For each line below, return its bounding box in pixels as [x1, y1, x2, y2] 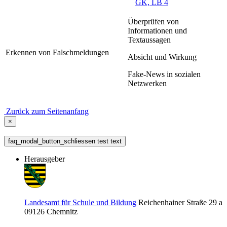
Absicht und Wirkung [128, 52, 197, 61]
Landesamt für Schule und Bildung [24, 198, 136, 207]
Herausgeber [24, 154, 65, 163]
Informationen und [128, 26, 187, 35]
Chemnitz [47, 207, 78, 216]
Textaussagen [128, 35, 171, 44]
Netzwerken [128, 79, 167, 88]
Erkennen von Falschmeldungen [6, 48, 109, 57]
